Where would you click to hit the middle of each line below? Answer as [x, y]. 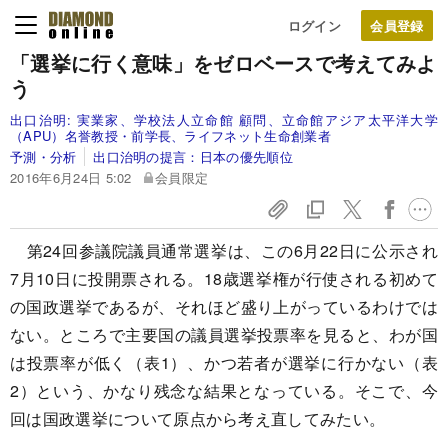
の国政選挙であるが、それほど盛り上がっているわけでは [224, 306]
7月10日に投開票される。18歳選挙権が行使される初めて [224, 278]
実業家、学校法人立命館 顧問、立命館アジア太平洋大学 [257, 119]
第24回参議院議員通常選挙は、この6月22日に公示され [224, 250]
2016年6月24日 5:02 [71, 177]
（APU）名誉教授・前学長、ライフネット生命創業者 [170, 135]
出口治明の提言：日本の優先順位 [193, 156]
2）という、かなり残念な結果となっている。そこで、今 [224, 390]
